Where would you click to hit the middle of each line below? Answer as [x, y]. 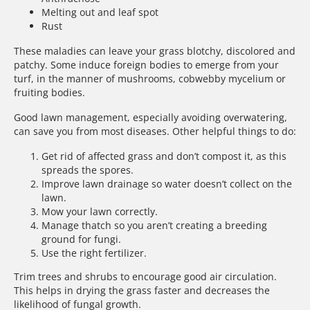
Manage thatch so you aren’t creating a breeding [154, 226]
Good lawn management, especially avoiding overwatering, [151, 118]
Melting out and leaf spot [100, 12]
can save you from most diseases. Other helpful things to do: [155, 131]
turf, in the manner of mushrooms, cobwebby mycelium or [150, 79]
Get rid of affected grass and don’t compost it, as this [164, 156]
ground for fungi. [81, 239]
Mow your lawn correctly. [100, 212]
